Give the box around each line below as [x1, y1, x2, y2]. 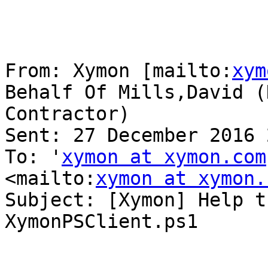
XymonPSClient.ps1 [5, 211, 198, 233]
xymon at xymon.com [62, 146, 266, 168]
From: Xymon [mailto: [5, 60, 232, 82]
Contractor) [5, 103, 130, 125]
